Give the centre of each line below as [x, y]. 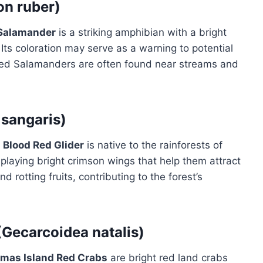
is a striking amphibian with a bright [141, 32]
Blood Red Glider [43, 145]
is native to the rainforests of [153, 145]
